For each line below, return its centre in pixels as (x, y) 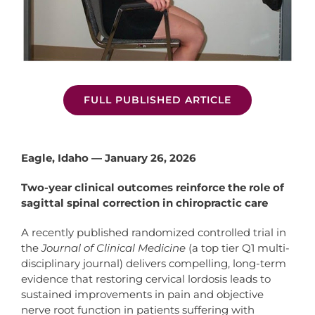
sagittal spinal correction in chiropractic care (144, 202)
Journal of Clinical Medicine (113, 247)
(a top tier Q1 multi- (237, 247)
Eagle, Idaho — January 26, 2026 (108, 157)
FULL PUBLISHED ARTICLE (157, 99)
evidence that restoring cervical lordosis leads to (146, 278)
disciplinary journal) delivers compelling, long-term (153, 263)
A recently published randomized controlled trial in (153, 232)
